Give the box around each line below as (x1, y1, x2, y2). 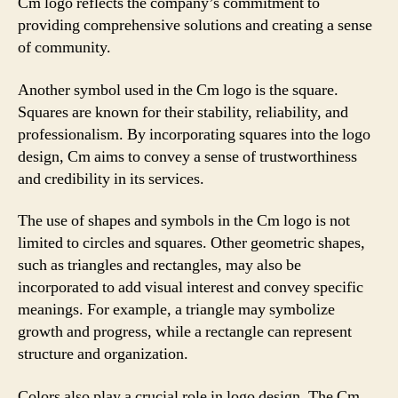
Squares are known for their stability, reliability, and (18, 101, 348, 123)
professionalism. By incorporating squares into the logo (18, 123, 370, 145)
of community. (18, 37, 111, 58)
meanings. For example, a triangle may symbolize (18, 299, 335, 320)
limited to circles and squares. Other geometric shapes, (18, 233, 365, 253)
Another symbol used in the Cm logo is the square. (18, 79, 338, 100)
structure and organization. (18, 344, 188, 364)
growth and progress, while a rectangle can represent (18, 322, 352, 342)
